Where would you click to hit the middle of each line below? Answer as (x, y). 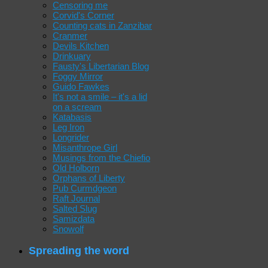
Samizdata (74, 219)
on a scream (77, 107)
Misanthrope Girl (85, 148)
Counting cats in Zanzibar (102, 26)
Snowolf (68, 229)
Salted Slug (75, 209)
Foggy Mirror (78, 77)
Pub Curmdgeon (85, 188)
